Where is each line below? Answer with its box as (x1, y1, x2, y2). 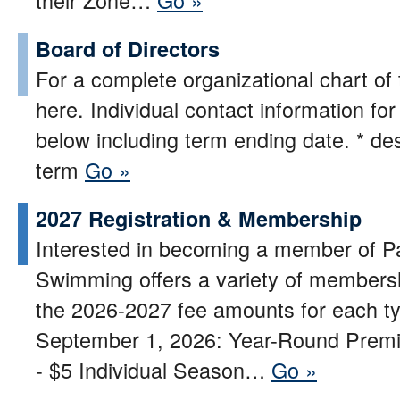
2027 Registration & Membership (36, 203, 362, 233)
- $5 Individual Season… (36, 354, 271, 385)
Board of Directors (36, 33, 220, 63)
